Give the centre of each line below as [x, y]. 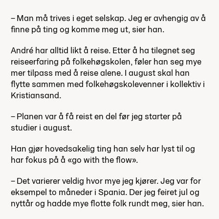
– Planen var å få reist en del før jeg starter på [96, 116]
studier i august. [42, 127]
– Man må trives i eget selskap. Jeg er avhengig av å [108, 18]
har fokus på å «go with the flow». [75, 159]
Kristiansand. [36, 95]
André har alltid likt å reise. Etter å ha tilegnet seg [103, 50]
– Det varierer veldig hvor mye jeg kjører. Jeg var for [106, 180]
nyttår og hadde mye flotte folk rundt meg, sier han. [108, 203]
